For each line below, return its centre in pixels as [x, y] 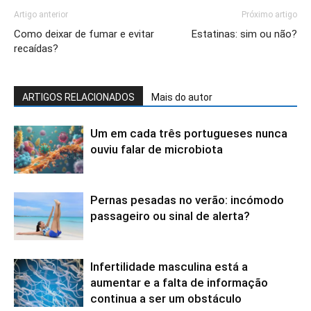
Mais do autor [182, 98]
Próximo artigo [269, 15]
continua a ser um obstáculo [166, 299]
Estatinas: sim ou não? [244, 34]
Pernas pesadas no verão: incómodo [187, 200]
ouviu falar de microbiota [157, 150]
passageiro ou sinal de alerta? [170, 216]
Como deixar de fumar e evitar [84, 34]
